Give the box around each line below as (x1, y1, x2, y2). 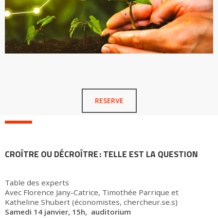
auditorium (91, 207, 131, 217)
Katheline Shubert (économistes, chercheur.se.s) (5, 197, 178, 207)
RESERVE (94, 96, 124, 106)
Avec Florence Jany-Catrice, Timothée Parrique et (5, 187, 179, 198)
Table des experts (5, 178, 69, 188)
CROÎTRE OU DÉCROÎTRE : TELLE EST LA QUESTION (5, 147, 198, 161)
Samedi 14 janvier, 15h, (5, 207, 89, 217)
